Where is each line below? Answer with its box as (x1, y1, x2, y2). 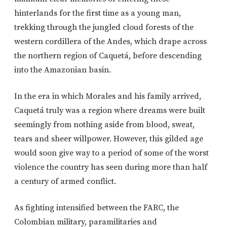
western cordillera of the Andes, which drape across (14, 36, 207, 47)
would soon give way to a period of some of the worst (14, 148, 209, 159)
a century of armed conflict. (14, 176, 116, 187)
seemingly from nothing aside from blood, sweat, (14, 120, 195, 130)
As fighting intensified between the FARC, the (14, 203, 179, 213)
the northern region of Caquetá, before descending (14, 51, 202, 61)
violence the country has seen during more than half (14, 162, 207, 173)
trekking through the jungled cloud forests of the (14, 22, 194, 33)
